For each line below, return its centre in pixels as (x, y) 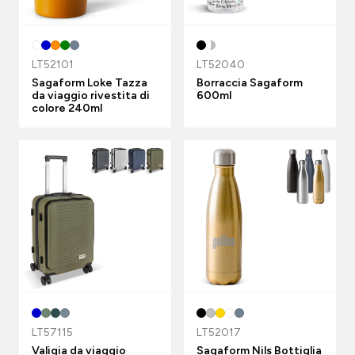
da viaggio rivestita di (91, 95)
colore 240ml (67, 108)
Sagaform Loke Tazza (90, 83)
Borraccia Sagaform (250, 83)
